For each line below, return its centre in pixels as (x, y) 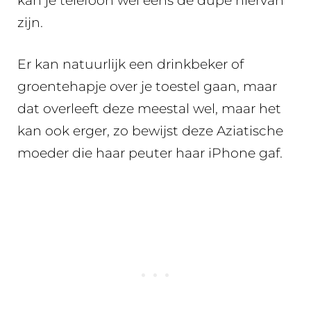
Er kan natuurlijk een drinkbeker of (131, 64)
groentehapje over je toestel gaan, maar (147, 86)
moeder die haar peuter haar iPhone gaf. (150, 153)
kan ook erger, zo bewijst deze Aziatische (150, 131)
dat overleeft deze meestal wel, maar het (149, 109)
